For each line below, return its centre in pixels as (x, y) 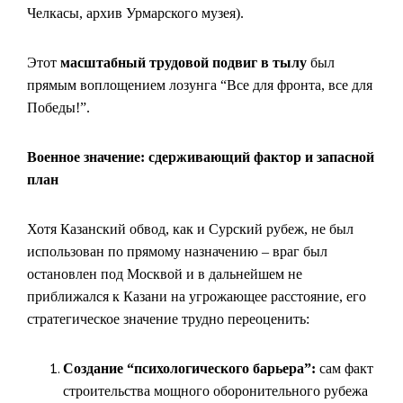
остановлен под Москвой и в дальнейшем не (165, 274)
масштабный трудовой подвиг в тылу (184, 63)
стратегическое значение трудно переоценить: (168, 319)
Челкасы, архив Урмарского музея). (135, 13)
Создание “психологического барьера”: (189, 368)
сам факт (345, 368)
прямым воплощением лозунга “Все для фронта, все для (200, 85)
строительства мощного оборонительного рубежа (215, 391)
